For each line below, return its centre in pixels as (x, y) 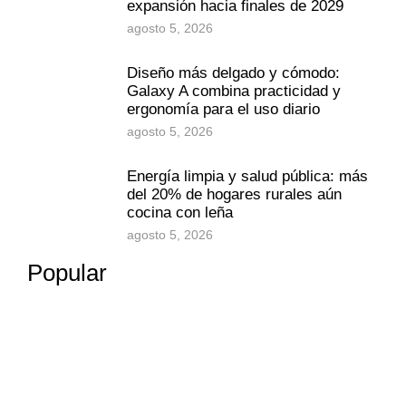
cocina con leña (180, 212)
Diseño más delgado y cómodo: (233, 72)
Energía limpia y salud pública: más (247, 176)
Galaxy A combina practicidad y (234, 91)
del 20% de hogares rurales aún (234, 194)
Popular (67, 272)
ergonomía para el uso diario (223, 109)
